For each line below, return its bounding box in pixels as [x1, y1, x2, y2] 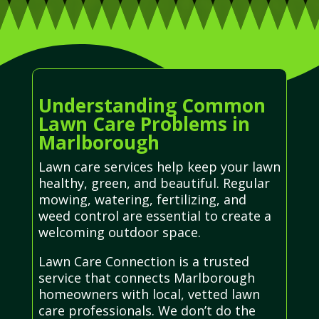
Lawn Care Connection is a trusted [38, 253, 249, 271]
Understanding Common [38, 93, 266, 119]
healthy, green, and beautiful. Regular [38, 174, 270, 192]
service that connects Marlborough [38, 269, 255, 287]
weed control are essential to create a [38, 207, 271, 225]
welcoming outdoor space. [38, 224, 201, 241]
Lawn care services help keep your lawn [38, 158, 281, 176]
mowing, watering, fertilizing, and [38, 191, 246, 209]
